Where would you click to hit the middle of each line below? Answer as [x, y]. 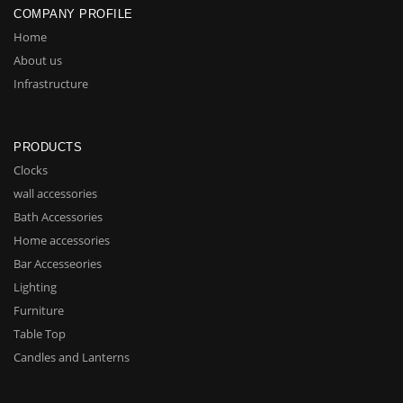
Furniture [39, 310]
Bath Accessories [58, 216]
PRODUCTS [48, 147]
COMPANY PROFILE [73, 13]
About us [38, 60]
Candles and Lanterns [72, 357]
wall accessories [55, 193]
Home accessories [62, 240]
